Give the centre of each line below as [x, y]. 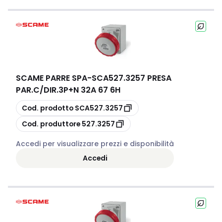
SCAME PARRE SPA [52, 78]
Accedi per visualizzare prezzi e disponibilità [95, 144]
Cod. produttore [51, 124]
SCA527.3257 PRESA [132, 78]
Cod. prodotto [48, 108]
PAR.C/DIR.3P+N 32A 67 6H [68, 90]
